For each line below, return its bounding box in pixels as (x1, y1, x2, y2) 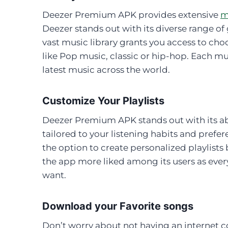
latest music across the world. (42, 64, 170, 75)
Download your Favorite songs (42, 199, 193, 212)
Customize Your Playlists (42, 94, 164, 107)
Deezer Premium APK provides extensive (42, 9, 220, 20)
